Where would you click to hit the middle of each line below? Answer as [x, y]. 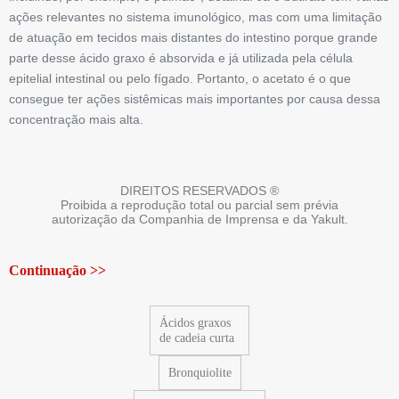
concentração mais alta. [76, 120]
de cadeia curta [196, 338]
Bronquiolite [199, 373]
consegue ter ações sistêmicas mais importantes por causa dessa [195, 99]
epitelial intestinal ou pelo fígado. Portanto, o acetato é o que [180, 79]
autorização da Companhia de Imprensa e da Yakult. [199, 220]
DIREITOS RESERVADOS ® [199, 191]
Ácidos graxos [195, 323]
